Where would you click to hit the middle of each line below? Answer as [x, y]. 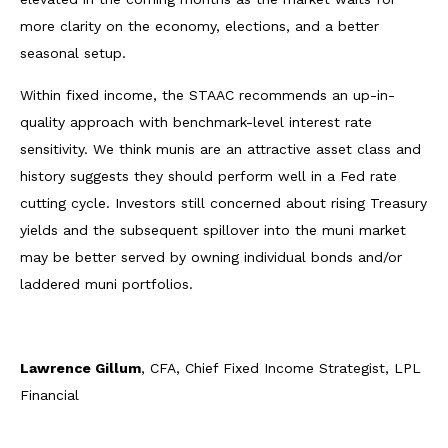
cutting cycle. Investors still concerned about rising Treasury [223, 203]
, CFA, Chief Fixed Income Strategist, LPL [281, 368]
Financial [49, 395]
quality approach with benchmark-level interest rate [196, 122]
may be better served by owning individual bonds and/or [211, 257]
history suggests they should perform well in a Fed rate [208, 176]
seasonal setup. [73, 53]
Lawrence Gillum [80, 368]
